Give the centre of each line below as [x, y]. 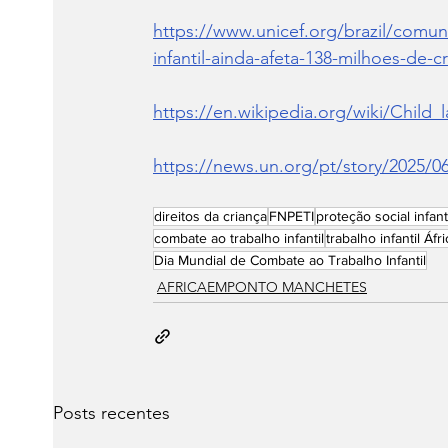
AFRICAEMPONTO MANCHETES [262, 287]
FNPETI [291, 216]
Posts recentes [111, 413]
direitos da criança [210, 216]
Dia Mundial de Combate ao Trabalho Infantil [290, 260]
